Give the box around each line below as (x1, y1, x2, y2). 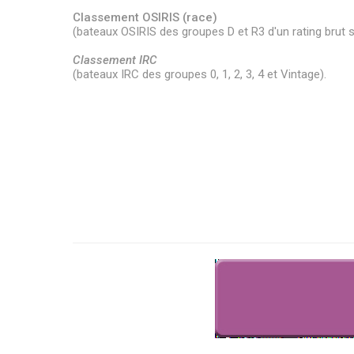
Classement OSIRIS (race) (73, 10, 217, 24)
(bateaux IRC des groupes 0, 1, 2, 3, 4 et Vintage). (73, 67, 326, 81)
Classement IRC (73, 53, 157, 67)
